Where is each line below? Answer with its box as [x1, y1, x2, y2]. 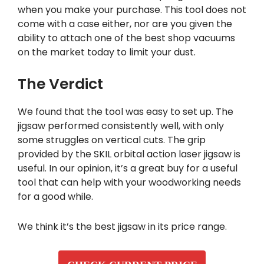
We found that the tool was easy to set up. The [18, 105, 233, 119]
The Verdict [18, 74, 103, 95]
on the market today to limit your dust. [18, 45, 196, 60]
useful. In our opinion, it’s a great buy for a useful [18, 161, 237, 176]
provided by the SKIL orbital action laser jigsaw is [18, 147, 240, 161]
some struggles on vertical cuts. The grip [18, 133, 206, 147]
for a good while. [18, 190, 93, 204]
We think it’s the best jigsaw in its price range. [18, 220, 227, 234]
